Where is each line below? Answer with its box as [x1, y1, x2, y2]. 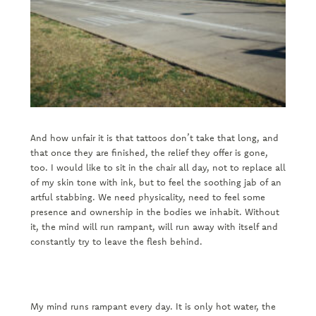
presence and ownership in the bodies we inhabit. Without [30, 206, 279, 218]
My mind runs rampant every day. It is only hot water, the [30, 300, 276, 312]
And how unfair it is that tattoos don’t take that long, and [30, 132, 279, 144]
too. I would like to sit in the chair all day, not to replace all [30, 162, 286, 174]
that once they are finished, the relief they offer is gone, [30, 147, 268, 159]
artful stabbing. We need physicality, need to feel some [30, 191, 265, 203]
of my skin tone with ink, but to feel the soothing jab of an [30, 176, 281, 188]
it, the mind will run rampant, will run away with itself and [30, 221, 278, 233]
